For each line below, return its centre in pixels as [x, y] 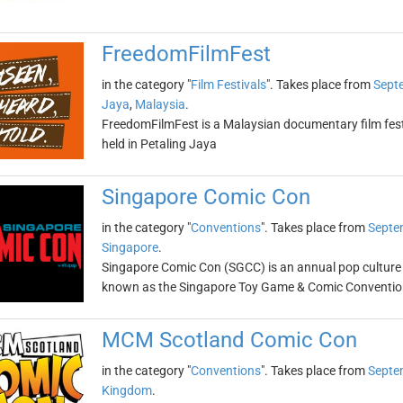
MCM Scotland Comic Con [229, 340]
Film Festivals [228, 85]
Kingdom [126, 390]
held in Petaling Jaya [159, 144]
